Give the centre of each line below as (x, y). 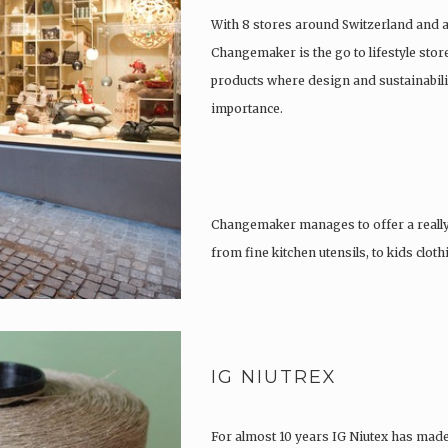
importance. (247, 109)
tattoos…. (238, 281)
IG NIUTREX (274, 377)
